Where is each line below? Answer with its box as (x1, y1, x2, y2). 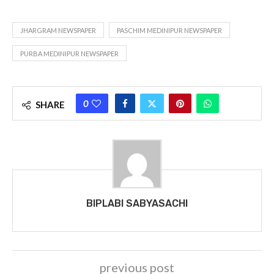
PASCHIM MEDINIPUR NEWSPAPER (117, 26, 222, 35)
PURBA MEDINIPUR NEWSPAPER (20, 50, 119, 58)
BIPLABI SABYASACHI (86, 198, 188, 210)
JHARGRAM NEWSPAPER (20, 26, 96, 35)
